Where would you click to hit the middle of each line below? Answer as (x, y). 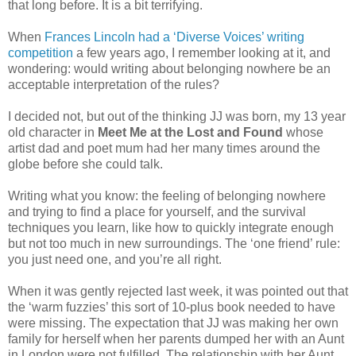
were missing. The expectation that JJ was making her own (173, 323)
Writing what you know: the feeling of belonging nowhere (167, 196)
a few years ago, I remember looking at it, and (202, 53)
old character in (53, 133)
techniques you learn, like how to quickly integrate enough (171, 228)
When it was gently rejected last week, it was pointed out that (178, 292)
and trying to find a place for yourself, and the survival (157, 212)
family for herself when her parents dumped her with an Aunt (176, 339)
